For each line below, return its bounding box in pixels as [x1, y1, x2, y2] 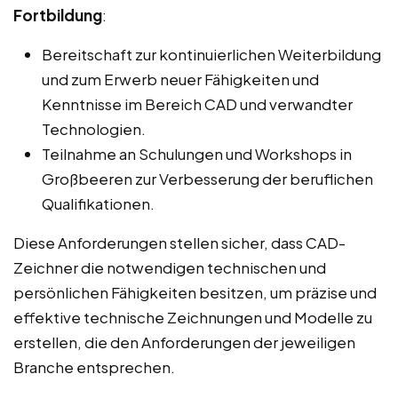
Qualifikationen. [42, 194, 155, 214]
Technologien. [42, 119, 146, 139]
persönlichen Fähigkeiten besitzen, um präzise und [13, 283, 377, 303]
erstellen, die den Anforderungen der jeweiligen [13, 332, 355, 353]
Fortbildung [13, 5, 102, 26]
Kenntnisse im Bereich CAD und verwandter [42, 94, 353, 115]
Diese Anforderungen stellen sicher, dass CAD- [13, 233, 346, 253]
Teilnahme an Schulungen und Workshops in [42, 144, 352, 164]
